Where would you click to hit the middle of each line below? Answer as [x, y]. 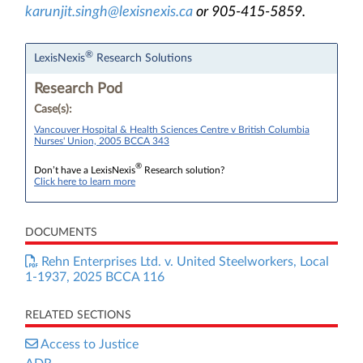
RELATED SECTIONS [78, 315]
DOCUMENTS [61, 233]
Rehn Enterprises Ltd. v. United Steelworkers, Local [184, 262]
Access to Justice [90, 344]
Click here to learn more [85, 181]
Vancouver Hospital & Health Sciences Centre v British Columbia [172, 130]
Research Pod [78, 89]
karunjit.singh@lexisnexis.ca [109, 12]
